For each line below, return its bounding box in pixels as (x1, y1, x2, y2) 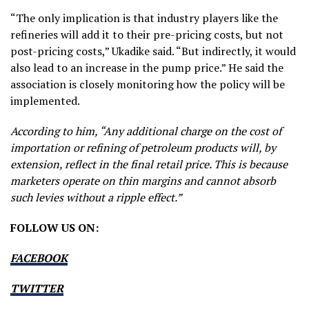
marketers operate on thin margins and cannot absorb (10, 172, 276, 188)
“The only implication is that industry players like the (10, 10, 278, 26)
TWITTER (10, 280, 63, 296)
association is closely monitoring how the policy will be (10, 76, 285, 92)
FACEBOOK (10, 250, 68, 266)
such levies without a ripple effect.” (10, 189, 182, 205)
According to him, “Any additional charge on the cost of (10, 123, 281, 139)
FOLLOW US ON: (10, 219, 99, 235)
